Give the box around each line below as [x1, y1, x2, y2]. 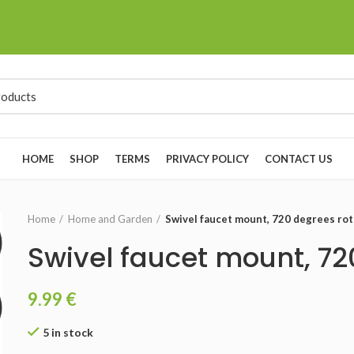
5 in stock [43, 326, 94, 339]
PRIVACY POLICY [165, 152, 249, 165]
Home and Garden [68, 213, 153, 225]
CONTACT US [264, 152, 333, 165]
